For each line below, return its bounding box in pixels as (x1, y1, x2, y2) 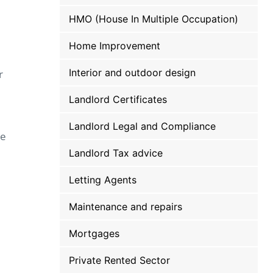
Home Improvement (69, 40, 161, 52)
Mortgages (69, 227, 120, 239)
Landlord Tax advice (69, 147, 163, 159)
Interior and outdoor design (69, 66, 196, 79)
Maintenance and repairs (69, 200, 183, 213)
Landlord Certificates (69, 93, 168, 105)
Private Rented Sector (69, 254, 171, 266)
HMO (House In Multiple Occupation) (69, 13, 239, 25)
